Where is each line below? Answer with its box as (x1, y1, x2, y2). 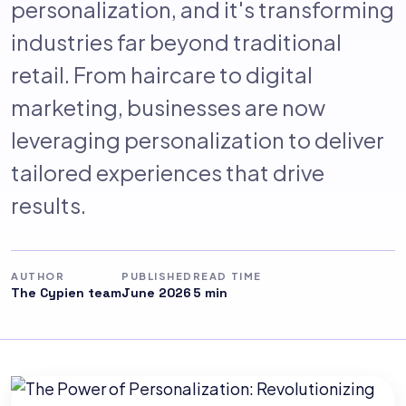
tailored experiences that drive (11, 159, 324, 186)
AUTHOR (11, 270, 65, 282)
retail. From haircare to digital (11, 61, 313, 88)
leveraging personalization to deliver (11, 126, 384, 153)
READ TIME (192, 270, 262, 282)
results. (11, 191, 86, 218)
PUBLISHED (121, 270, 193, 282)
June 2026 (121, 285, 191, 301)
